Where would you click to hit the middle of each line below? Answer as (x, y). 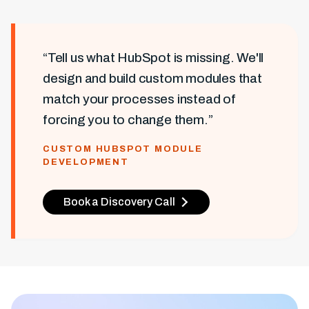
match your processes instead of (139, 99)
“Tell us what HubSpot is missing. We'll (153, 58)
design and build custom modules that (152, 78)
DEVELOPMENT (86, 162)
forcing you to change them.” (128, 120)
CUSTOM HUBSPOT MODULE (123, 149)
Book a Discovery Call (119, 202)
